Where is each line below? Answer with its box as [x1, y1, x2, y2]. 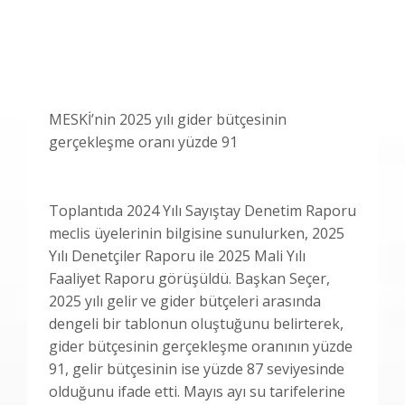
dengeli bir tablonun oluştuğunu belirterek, [49, 314, 344, 334]
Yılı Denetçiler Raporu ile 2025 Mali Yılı [49, 246, 306, 267]
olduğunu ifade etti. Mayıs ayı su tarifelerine [49, 381, 345, 402]
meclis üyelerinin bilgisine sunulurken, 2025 [49, 223, 344, 244]
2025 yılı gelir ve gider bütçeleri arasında [49, 291, 321, 312]
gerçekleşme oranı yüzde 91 [49, 132, 238, 153]
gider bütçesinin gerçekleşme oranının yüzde [49, 336, 353, 357]
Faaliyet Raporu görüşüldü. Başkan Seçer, [49, 268, 330, 289]
